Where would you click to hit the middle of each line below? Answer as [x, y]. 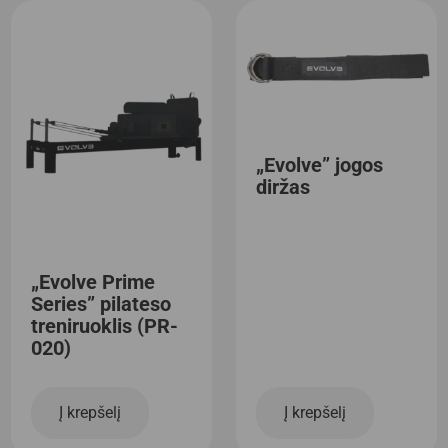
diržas [283, 186]
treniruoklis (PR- [105, 325]
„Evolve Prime [93, 281]
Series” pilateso [101, 303]
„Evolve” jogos [319, 164]
